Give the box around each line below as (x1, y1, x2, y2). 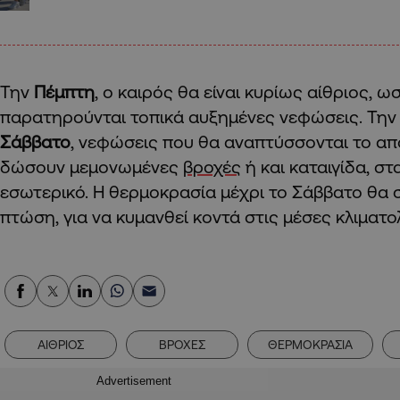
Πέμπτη (34, 81, 95, 103)
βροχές (183, 156, 241, 178)
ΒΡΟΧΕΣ (159, 337, 205, 353)
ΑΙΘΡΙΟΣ (37, 337, 84, 353)
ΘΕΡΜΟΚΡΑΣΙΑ (268, 337, 353, 353)
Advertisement (96, 374, 171, 388)
